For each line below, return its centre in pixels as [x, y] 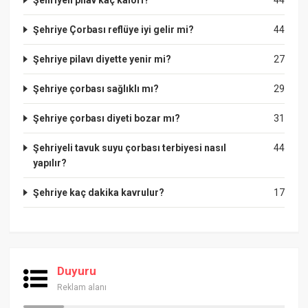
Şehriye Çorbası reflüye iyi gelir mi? [114, 30]
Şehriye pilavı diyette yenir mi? [102, 59]
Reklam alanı [82, 288]
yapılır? [50, 163]
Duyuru [77, 271]
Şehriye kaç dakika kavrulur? [99, 193]
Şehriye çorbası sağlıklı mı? [96, 89]
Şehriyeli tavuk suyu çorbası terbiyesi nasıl [130, 148]
